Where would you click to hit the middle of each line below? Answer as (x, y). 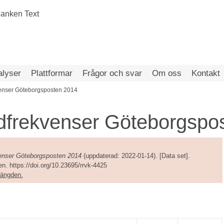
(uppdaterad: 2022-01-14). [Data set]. (135, 155)
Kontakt (206, 73)
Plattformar (52, 73)
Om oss (167, 73)
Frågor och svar (112, 73)
